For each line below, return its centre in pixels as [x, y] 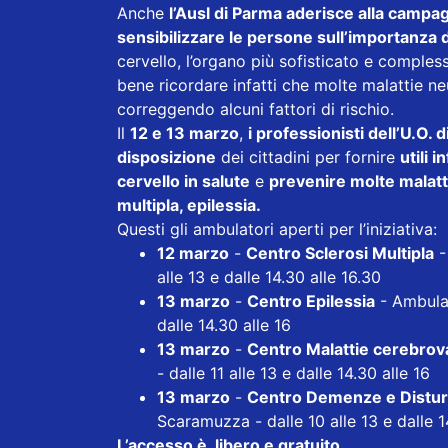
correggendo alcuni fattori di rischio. [260, 109]
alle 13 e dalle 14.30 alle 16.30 [269, 277]
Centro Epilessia [311, 301]
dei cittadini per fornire [308, 157]
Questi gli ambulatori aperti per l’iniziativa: [277, 229]
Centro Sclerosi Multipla [340, 253]
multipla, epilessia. [189, 205]
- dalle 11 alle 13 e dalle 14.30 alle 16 [293, 373]
